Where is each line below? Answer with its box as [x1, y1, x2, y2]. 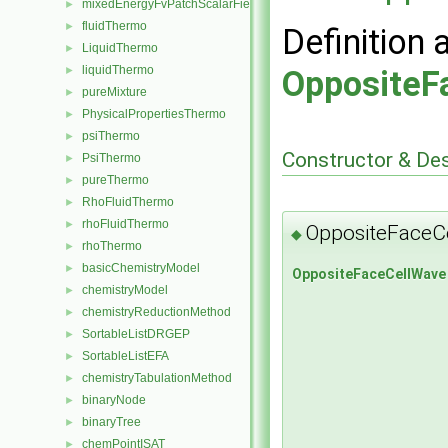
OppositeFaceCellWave [292, 266, 446, 283]
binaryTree [82, 415, 141, 429]
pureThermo [82, 173, 149, 187]
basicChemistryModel [82, 261, 200, 275]
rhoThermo [82, 239, 142, 253]
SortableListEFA [82, 349, 169, 363]
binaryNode [82, 393, 146, 407]
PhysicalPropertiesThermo [82, 107, 226, 121]
